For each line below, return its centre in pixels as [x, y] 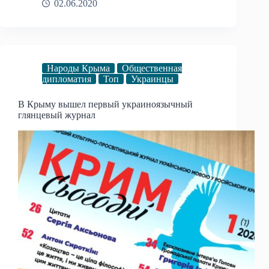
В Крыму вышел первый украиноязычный [105, 104]
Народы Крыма [78, 68]
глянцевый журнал [57, 115]
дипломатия [67, 79]
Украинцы [152, 79]
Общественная [152, 68]
